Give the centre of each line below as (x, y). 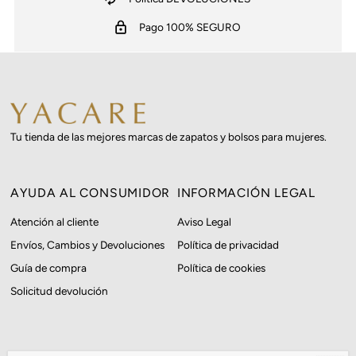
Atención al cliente (55, 221)
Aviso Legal (204, 221)
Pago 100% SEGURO (190, 27)
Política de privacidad (228, 244)
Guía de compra (49, 267)
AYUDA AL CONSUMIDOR (91, 192)
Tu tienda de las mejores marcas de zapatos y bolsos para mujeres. (169, 136)
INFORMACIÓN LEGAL (246, 192)
